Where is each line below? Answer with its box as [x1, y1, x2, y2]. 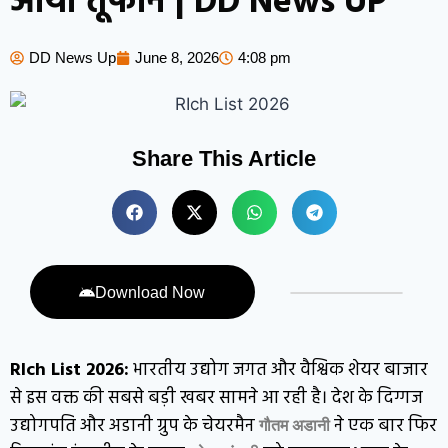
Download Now [95, 283, 206, 301]
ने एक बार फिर [330, 411, 437, 441]
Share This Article [132, 145, 316, 171]
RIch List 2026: [10, 355, 129, 385]
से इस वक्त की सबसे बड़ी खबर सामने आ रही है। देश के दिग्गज [10, 383, 423, 413]
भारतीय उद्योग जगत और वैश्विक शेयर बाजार [129, 355, 428, 385]
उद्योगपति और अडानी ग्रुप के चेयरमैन [10, 411, 259, 441]
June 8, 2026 [135, 48, 219, 66]
